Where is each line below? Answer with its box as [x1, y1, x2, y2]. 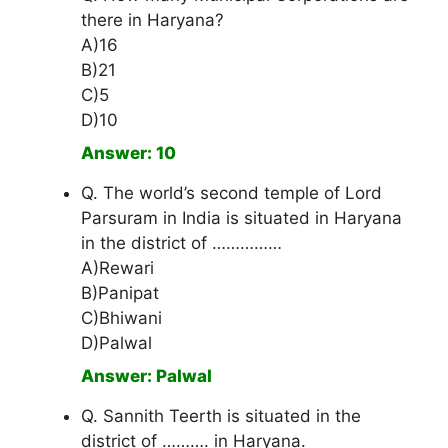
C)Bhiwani [81, 308, 162, 329]
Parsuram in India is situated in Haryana [81, 208, 402, 229]
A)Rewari [81, 258, 154, 279]
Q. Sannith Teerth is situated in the [81, 406, 361, 427]
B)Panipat [81, 283, 159, 304]
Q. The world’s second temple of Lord [81, 183, 382, 204]
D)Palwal [81, 333, 152, 354]
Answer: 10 [81, 143, 176, 164]
